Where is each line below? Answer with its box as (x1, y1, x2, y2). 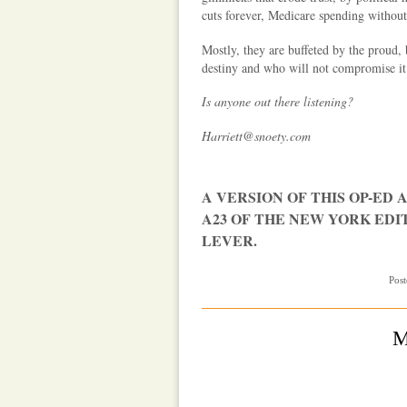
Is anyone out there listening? (202, 93, 353, 110)
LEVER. (202, 229, 257, 251)
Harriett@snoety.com (202, 126, 311, 144)
